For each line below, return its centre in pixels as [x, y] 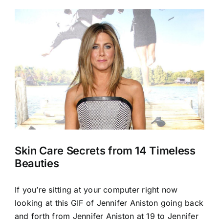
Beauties [37, 164]
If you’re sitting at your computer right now [96, 190]
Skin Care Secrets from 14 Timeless [105, 151]
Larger [27, 28]
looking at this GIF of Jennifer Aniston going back [109, 203]
